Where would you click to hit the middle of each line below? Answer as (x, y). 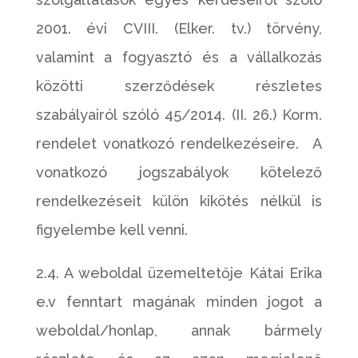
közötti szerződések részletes (179, 86)
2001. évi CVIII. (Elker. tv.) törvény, (179, 28)
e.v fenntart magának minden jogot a (179, 302)
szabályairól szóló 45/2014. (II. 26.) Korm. (179, 115)
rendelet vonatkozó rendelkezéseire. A (179, 143)
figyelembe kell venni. (111, 230)
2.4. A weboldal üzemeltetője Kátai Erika (179, 273)
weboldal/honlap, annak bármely (179, 330)
